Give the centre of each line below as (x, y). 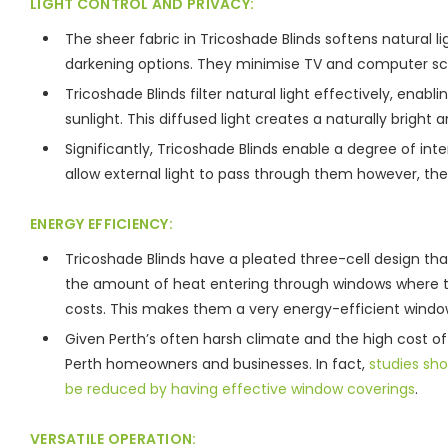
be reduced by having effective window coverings (240, 388)
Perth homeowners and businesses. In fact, (217, 363)
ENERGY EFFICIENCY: (102, 223)
